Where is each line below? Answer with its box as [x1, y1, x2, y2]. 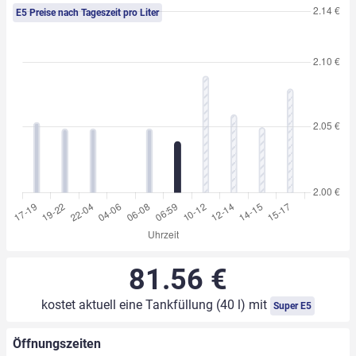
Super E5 [273, 300, 311, 312]
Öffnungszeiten [13, 336, 101, 352]
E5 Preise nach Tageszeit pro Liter [16, 7, 159, 19]
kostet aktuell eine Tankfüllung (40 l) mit [41, 297, 270, 313]
